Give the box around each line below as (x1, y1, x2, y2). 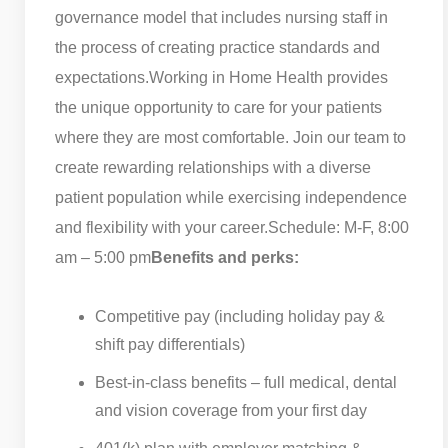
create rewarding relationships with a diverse (55, 158, 371, 176)
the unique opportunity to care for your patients (55, 98, 382, 116)
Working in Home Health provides (149, 68, 388, 86)
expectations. (55, 68, 149, 86)
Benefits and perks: (151, 248, 299, 266)
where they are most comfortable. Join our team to (55, 128, 406, 146)
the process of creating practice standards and (55, 38, 380, 56)
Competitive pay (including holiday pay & (95, 307, 385, 325)
